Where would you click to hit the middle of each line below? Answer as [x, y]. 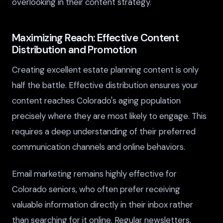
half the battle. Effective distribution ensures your [105, 85]
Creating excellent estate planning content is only [105, 70]
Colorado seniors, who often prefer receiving [96, 189]
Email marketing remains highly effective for [94, 174]
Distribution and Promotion [74, 50]
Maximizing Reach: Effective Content [96, 38]
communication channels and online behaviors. [99, 147]
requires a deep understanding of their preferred [104, 132]
